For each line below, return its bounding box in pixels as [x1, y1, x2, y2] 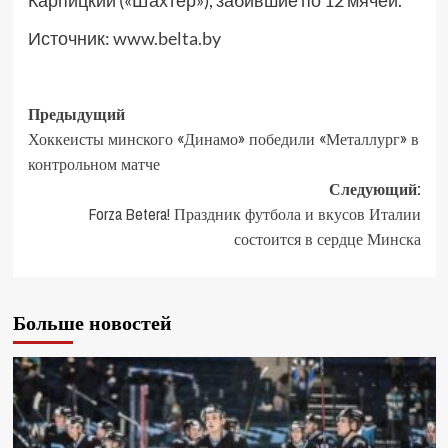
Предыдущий [27, 103, 125, 126]
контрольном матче [27, 153, 160, 176]
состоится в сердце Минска [233, 228, 421, 251]
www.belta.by [112, 27, 221, 50]
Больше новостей [12, 309, 172, 337]
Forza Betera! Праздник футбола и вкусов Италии [88, 203, 421, 226]
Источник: [27, 27, 113, 50]
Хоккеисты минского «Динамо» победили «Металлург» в [27, 128, 419, 151]
